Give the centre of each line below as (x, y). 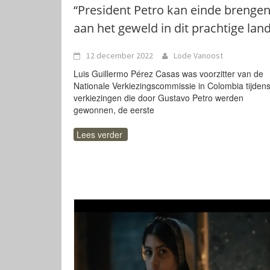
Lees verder (99, 134)
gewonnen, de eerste (114, 110)
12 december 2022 (120, 55)
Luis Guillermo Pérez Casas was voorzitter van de (168, 74)
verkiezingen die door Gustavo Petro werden (159, 98)
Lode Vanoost (198, 55)
